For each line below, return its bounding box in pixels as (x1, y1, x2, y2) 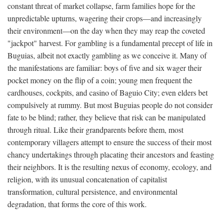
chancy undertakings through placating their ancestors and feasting (7, 149, 214, 160)
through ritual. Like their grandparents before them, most (7, 124, 183, 135)
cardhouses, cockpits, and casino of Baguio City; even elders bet (7, 87, 208, 98)
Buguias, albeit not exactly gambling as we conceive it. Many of (7, 50, 207, 61)
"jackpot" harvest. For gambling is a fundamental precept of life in (7, 38, 213, 49)
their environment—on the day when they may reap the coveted (7, 25, 205, 36)
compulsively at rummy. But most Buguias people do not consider (7, 100, 213, 111)
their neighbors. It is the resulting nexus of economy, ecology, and (7, 162, 212, 172)
